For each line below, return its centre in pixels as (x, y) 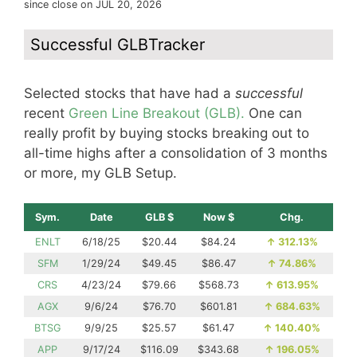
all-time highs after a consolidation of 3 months (176, 153)
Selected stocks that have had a (129, 93)
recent (46, 113)
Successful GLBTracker (118, 44)
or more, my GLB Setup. (100, 173)
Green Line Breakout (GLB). (157, 113)
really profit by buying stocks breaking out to (167, 133)
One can (273, 113)
